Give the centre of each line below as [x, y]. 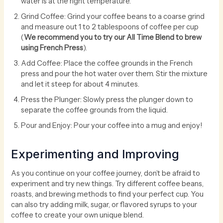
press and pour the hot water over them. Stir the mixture [114, 73]
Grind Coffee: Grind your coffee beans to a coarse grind [113, 16]
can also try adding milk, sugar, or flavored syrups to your [104, 205]
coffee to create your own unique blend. [78, 215]
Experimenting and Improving [95, 154]
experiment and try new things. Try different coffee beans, [108, 184]
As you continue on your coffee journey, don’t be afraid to [106, 173]
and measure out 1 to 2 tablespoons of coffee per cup [110, 27]
